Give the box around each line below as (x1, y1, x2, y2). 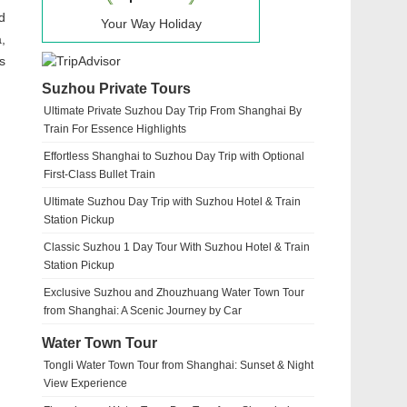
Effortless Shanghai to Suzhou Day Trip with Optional (44, 150, 304, 163)
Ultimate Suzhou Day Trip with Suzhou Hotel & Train (44, 195, 301, 208)
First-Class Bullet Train (44, 168, 155, 181)
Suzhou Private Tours (42, 80, 191, 96)
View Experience (44, 377, 127, 390)
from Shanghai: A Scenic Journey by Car (44, 304, 242, 317)
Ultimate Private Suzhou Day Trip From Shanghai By (44, 104, 302, 117)
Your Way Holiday (100, 16, 202, 31)
